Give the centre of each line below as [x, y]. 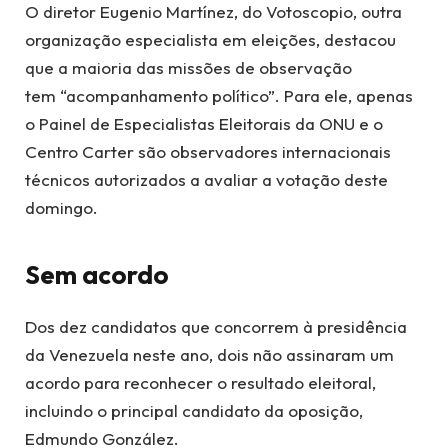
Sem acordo [97, 274]
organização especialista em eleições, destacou [210, 39]
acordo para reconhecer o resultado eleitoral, [200, 383]
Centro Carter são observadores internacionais [208, 151]
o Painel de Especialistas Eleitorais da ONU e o [204, 123]
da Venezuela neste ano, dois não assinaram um [209, 355]
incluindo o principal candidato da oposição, [194, 411]
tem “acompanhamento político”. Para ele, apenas [219, 95]
